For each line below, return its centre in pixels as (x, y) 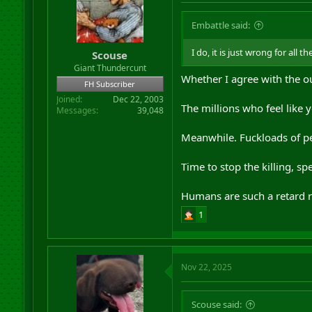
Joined (68, 99)
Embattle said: (220, 25)
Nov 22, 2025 (206, 267)
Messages (76, 110)
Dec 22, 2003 (138, 99)
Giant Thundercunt (110, 68)
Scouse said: (216, 304)
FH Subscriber (110, 84)
